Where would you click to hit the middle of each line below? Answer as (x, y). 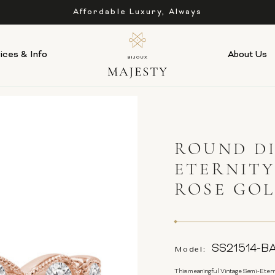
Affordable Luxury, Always (137, 12)
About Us (248, 55)
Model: (190, 249)
